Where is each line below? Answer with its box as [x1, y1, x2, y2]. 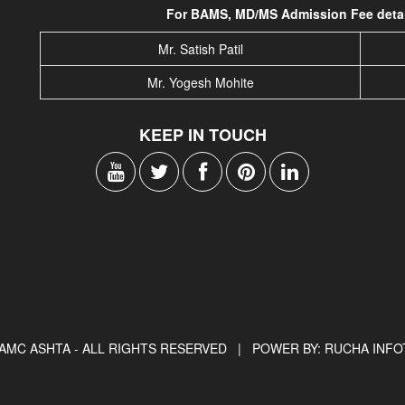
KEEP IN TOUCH [138, 123, 267, 146]
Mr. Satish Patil [157, 40, 243, 58]
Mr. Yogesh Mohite [146, 73, 254, 91]
